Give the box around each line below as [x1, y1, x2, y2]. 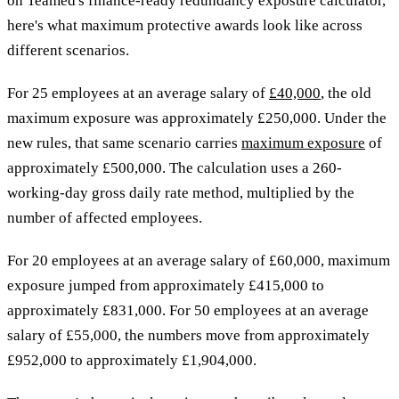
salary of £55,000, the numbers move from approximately [7, 327, 370, 345]
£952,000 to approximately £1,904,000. [7, 352, 256, 370]
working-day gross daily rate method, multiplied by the [7, 184, 354, 202]
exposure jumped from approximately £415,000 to [7, 277, 324, 295]
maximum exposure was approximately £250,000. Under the [7, 110, 387, 127]
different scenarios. [7, 42, 129, 60]
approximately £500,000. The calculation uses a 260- [7, 159, 342, 177]
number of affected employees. [7, 209, 202, 227]
